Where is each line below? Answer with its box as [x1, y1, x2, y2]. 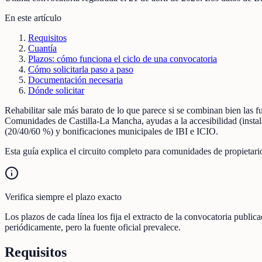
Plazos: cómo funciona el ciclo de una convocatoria [28, 53, 217, 64]
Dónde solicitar [28, 85, 84, 95]
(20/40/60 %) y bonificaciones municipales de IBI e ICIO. [5, 126, 218, 136]
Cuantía [28, 43, 57, 53]
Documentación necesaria [28, 74, 123, 85]
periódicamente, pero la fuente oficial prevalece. [5, 222, 181, 232]
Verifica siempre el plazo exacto [5, 191, 122, 202]
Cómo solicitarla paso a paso [28, 64, 133, 74]
